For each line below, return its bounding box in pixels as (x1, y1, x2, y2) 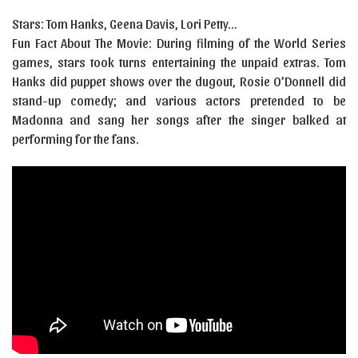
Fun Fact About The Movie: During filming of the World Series (12, 35, 346, 51)
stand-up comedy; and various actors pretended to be (12, 93, 346, 109)
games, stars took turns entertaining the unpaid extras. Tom (12, 54, 346, 70)
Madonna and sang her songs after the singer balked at (12, 112, 346, 128)
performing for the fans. (12, 131, 139, 147)
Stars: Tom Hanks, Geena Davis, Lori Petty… (12, 16, 237, 32)
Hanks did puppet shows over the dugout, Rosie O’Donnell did (12, 74, 346, 89)
